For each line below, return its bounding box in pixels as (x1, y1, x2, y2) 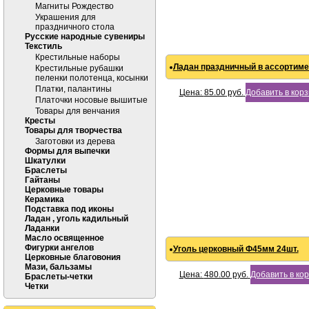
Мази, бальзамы (25, 262, 92, 272)
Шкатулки (25, 156, 66, 166)
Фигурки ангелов (25, 243, 94, 252)
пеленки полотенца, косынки (35, 73, 148, 83)
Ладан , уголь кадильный (25, 214, 128, 223)
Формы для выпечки (25, 146, 110, 156)
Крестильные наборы (35, 52, 120, 62)
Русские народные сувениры (25, 32, 145, 41)
